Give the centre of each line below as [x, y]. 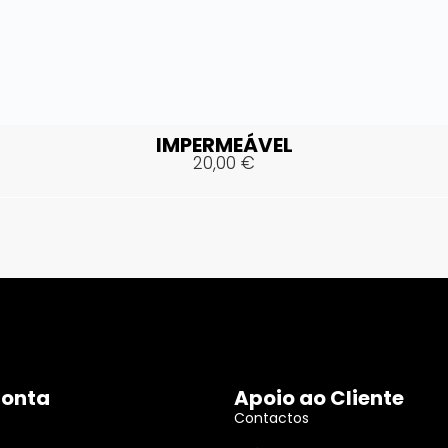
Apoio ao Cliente [319, 398]
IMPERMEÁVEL [224, 145]
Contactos [271, 418]
